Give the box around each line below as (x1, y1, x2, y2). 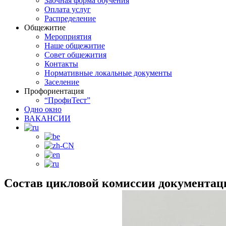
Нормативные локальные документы (44, 69, 172, 77)
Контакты (44, 60, 78, 68)
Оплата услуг (44, 5, 91, 14)
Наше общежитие (44, 41, 105, 50)
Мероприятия (44, 32, 91, 41)
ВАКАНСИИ (24, 114, 71, 123)
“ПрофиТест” (44, 96, 90, 104)
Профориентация (24, 87, 84, 95)
